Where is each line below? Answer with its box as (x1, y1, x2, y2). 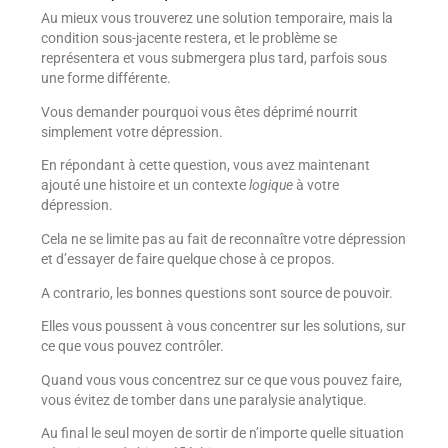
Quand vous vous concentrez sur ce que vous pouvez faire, (40, 371, 402, 388)
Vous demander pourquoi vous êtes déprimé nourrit (40, 103, 358, 120)
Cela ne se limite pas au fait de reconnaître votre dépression (40, 231, 406, 248)
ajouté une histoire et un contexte (40, 177, 249, 194)
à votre (292, 177, 339, 194)
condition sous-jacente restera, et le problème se (40, 30, 337, 47)
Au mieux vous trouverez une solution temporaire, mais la (40, 10, 393, 27)
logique (248, 177, 293, 194)
